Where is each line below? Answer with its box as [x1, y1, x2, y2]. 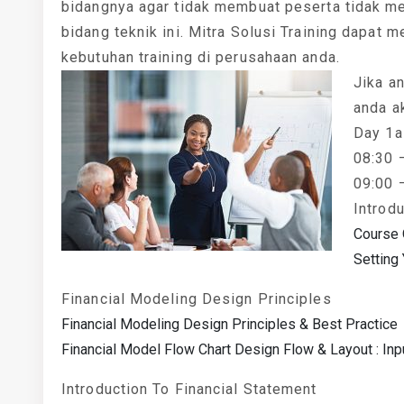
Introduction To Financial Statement [61, 381, 317, 398]
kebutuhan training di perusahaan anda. [61, 49, 340, 66]
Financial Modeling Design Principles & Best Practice [61, 316, 398, 333]
